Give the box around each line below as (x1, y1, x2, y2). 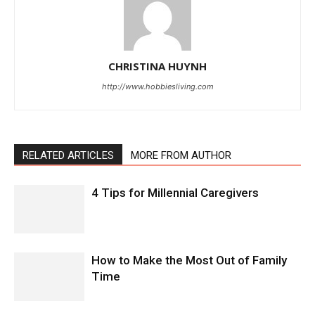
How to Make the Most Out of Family (91, 252, 287, 267)
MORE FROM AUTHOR (131, 148, 231, 162)
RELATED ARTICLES (22, 148, 114, 162)
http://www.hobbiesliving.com (101, 81, 214, 91)
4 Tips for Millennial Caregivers (91, 185, 259, 200)
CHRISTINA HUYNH (108, 58, 207, 73)
